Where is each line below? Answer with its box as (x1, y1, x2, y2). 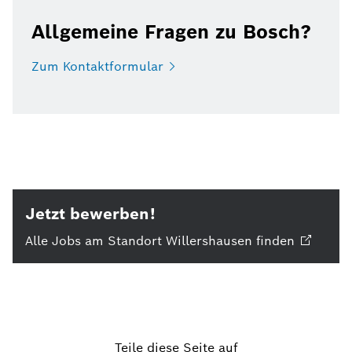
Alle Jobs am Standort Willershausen (25, 233, 252, 249)
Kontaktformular (63, 58, 163, 75)
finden (256, 233, 295, 249)
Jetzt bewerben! (25, 203, 156, 224)
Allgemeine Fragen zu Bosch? (31, 20, 311, 44)
